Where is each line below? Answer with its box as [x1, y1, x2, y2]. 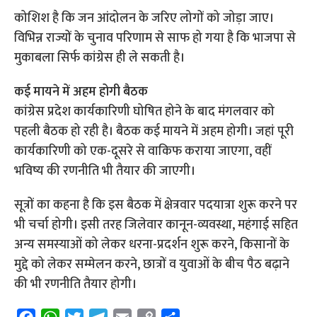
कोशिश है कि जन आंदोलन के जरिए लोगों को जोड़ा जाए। [14, 8, 275, 30]
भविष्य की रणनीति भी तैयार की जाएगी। [14, 161, 196, 183]
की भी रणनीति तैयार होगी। [14, 274, 137, 296]
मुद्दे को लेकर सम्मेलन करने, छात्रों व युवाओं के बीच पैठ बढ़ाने [14, 254, 290, 276]
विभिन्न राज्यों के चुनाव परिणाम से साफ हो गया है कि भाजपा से [14, 28, 296, 50]
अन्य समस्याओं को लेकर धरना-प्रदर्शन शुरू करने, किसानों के [14, 234, 290, 256]
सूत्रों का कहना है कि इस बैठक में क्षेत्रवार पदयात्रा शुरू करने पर [14, 195, 298, 217]
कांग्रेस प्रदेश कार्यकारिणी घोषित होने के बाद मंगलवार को [14, 101, 275, 123]
